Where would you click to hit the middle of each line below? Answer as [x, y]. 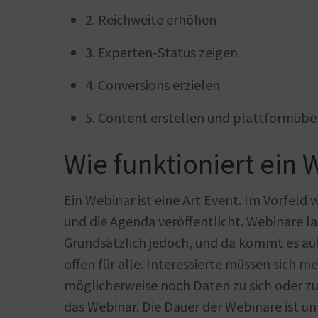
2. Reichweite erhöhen [151, 20]
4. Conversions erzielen [153, 85]
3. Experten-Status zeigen [161, 52]
